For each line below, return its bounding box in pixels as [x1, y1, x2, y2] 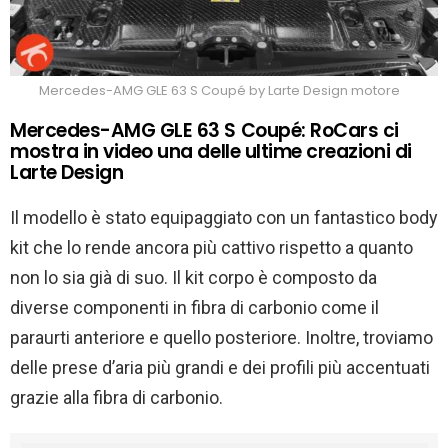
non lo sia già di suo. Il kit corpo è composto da [10, 266, 377, 288]
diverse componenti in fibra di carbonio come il [10, 296, 379, 318]
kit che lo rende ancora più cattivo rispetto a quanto [10, 236, 413, 258]
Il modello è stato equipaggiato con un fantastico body [10, 206, 438, 228]
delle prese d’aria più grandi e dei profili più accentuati [10, 356, 430, 378]
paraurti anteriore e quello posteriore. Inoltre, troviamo [10, 326, 433, 348]
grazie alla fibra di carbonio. [10, 386, 223, 408]
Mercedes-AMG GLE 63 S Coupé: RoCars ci [10, 116, 399, 144]
